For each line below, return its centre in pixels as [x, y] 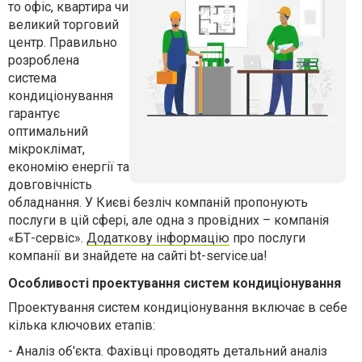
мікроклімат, [46, 149]
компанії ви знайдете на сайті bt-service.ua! [138, 256]
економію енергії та [69, 167]
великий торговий [63, 25]
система [32, 78]
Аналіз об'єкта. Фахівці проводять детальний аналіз [172, 351]
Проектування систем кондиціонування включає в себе [178, 307]
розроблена [44, 60]
